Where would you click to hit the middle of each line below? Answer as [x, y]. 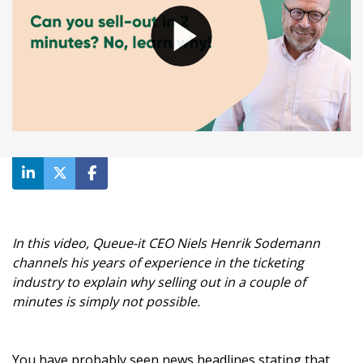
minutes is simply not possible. [106, 302]
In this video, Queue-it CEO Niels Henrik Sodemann [166, 243]
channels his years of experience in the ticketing [158, 263]
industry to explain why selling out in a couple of [159, 282]
